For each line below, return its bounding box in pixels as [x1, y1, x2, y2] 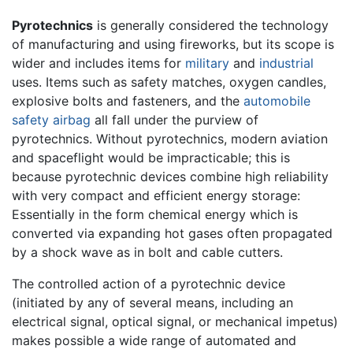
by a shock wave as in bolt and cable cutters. [12, 243, 283, 260]
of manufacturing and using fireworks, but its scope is [12, 35, 334, 52]
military [185, 54, 229, 71]
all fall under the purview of [91, 111, 258, 128]
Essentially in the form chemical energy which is [12, 206, 298, 222]
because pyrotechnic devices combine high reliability [12, 168, 329, 184]
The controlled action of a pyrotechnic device [12, 275, 285, 292]
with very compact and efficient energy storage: [12, 187, 300, 203]
